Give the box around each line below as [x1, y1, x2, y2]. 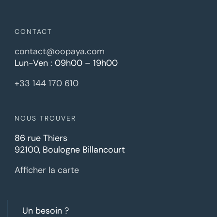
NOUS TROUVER [15, 114, 76, 123]
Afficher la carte [15, 164, 79, 176]
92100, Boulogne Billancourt [15, 144, 125, 156]
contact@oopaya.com [15, 46, 105, 58]
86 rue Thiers [15, 132, 67, 144]
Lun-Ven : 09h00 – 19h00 [15, 57, 118, 69]
